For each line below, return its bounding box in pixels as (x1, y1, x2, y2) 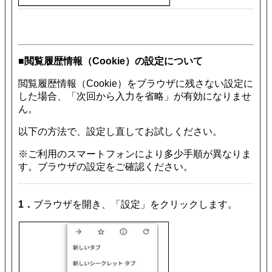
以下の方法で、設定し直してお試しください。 (18, 126, 222, 137)
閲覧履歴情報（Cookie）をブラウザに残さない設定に (18, 78, 253, 89)
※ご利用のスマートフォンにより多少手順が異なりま (18, 148, 251, 159)
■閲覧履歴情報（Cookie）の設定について (18, 55, 203, 66)
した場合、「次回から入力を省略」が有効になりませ (18, 90, 251, 101)
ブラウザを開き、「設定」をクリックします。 (33, 199, 237, 209)
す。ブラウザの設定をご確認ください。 (18, 161, 193, 172)
